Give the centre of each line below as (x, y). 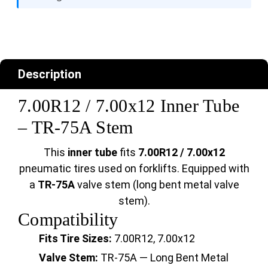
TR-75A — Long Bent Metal (163, 258)
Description (50, 74)
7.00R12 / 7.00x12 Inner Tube (129, 105)
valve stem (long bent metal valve (157, 184)
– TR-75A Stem (76, 127)
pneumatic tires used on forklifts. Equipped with (134, 168)
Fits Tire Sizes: (75, 238)
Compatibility (68, 219)
